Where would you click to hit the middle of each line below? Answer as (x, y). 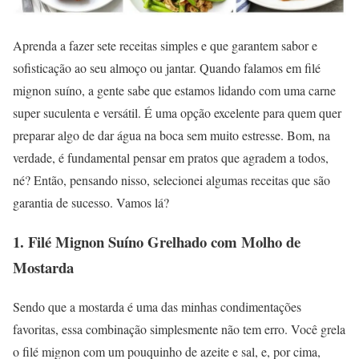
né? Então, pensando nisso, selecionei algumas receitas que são (171, 180)
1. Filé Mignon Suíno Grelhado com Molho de (157, 241)
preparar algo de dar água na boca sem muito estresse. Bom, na (171, 135)
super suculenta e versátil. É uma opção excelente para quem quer (177, 113)
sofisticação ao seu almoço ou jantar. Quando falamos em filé (167, 68)
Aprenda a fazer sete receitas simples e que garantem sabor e (165, 46)
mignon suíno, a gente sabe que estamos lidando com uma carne (174, 91)
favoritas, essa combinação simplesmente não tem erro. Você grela (179, 329)
